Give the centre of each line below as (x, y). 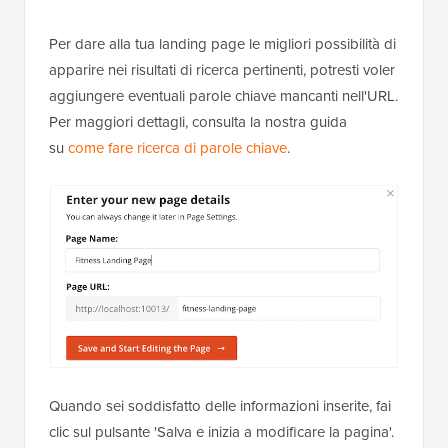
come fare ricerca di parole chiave (177, 147)
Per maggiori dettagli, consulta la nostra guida (198, 121)
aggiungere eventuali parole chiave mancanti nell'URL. (223, 95)
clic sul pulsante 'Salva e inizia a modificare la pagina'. (221, 431)
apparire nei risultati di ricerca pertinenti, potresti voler (222, 69)
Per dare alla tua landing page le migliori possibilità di (222, 43)
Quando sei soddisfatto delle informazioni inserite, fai (220, 405)
